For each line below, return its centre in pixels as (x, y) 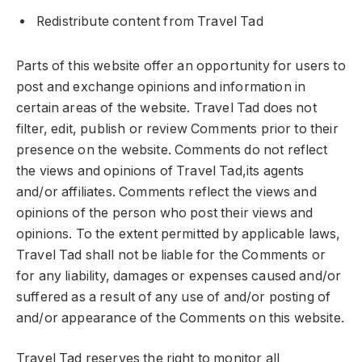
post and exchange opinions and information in (161, 86)
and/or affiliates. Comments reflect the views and (166, 192)
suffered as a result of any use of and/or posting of (174, 297)
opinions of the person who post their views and (165, 213)
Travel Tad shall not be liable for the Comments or (171, 255)
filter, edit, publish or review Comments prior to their (177, 128)
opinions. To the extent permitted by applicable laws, (179, 234)
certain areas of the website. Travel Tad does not (166, 107)
